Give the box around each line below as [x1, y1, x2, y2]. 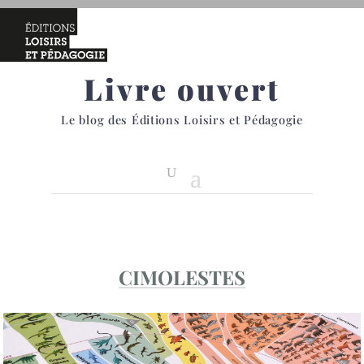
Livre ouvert [84, 69, 280, 108]
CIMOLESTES [119, 264, 245, 290]
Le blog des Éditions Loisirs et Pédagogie [61, 111, 303, 128]
